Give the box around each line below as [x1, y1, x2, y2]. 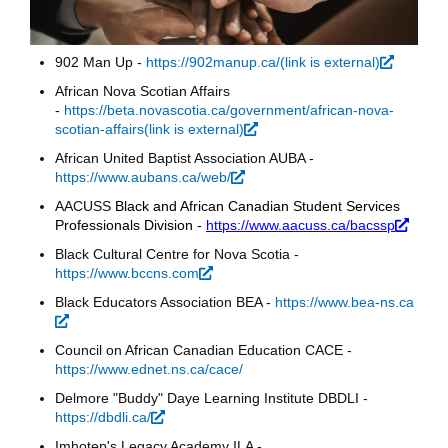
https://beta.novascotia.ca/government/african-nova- [64, 101, 394, 118]
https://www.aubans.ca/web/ [55, 168, 231, 185]
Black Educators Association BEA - [55, 293, 275, 310]
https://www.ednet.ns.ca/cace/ [55, 360, 243, 377]
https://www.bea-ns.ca [275, 293, 414, 310]
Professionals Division [55, 216, 197, 233]
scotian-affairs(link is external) [55, 120, 244, 137]
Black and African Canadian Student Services [115, 197, 400, 214]
